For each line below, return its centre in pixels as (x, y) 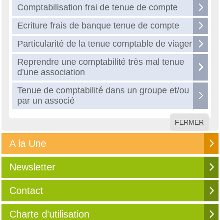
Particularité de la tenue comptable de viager (105, 44)
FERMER (189, 122)
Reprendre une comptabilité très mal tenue (101, 62)
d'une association (51, 72)
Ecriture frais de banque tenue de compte (98, 26)
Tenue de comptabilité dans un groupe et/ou (103, 90)
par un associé (46, 101)
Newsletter (32, 167)
